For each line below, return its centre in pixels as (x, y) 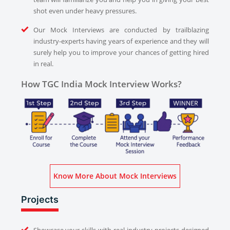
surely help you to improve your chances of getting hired (121, 53)
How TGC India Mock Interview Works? (102, 84)
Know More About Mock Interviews (158, 176)
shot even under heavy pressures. (85, 11)
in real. (43, 64)
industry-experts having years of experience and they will (121, 41)
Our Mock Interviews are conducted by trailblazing (121, 30)
